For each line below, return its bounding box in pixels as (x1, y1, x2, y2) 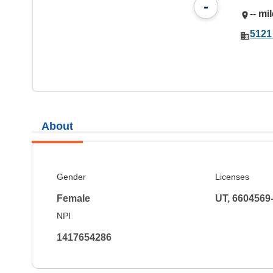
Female (57, 193, 90, 204)
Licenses (214, 172, 249, 182)
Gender (57, 172, 86, 182)
